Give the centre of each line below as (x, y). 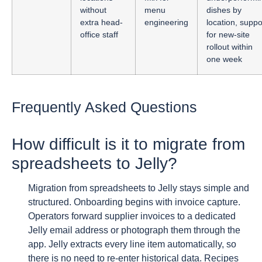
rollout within (230, 46)
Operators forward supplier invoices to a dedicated (132, 216)
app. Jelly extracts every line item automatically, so (132, 244)
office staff (99, 34)
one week (224, 59)
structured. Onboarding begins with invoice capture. (134, 202)
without (93, 10)
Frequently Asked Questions (104, 107)
